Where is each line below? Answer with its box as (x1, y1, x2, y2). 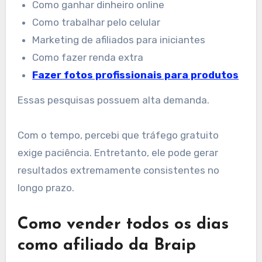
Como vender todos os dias (17, 216, 229, 233)
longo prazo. (17, 182, 74, 194)
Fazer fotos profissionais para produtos (32, 69, 239, 81)
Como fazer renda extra (32, 51, 144, 64)
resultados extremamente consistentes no (17, 164, 219, 177)
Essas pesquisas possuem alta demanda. (17, 94, 209, 106)
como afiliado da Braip (17, 237, 196, 254)
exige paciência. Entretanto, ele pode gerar (17, 147, 218, 159)
